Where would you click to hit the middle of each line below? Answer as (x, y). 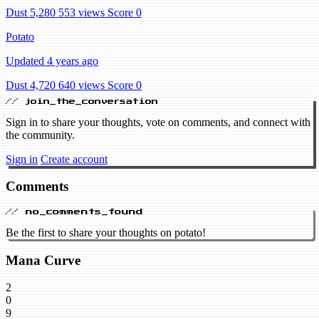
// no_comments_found (74, 212)
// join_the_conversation (82, 101)
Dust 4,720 (31, 85)
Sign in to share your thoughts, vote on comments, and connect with (158, 122)
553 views (82, 12)
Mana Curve (43, 260)
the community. (40, 135)
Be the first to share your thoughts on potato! (106, 233)
